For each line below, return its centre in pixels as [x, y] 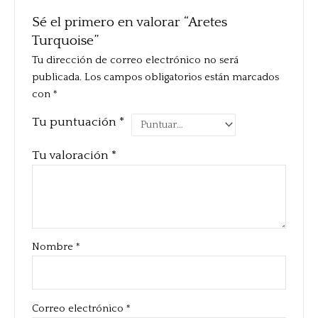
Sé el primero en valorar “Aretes [130, 22]
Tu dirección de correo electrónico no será [136, 60]
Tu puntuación [76, 122]
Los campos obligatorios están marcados [182, 77]
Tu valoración [72, 156]
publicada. [57, 77]
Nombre [54, 247]
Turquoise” [66, 40]
